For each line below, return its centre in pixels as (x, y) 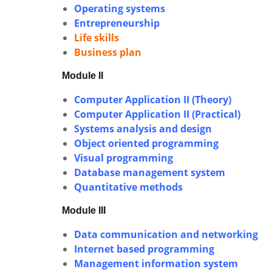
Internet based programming (144, 249)
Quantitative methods (128, 187)
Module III (84, 210)
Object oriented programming (146, 143)
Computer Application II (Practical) (157, 114)
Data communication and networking (166, 234)
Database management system (150, 172)
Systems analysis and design (143, 129)
